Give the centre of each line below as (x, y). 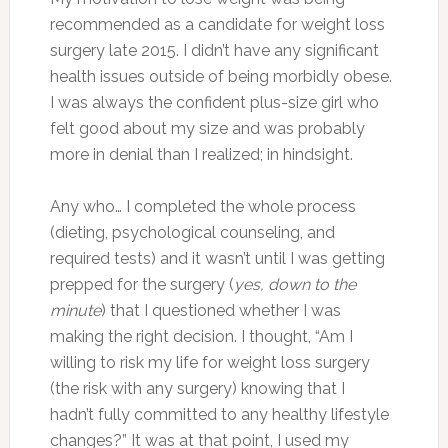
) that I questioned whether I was (220, 310)
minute (75, 310)
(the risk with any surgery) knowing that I (197, 388)
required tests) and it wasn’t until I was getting (217, 258)
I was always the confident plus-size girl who (214, 102)
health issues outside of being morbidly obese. (220, 76)
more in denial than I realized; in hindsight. (201, 154)
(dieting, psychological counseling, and (192, 232)
